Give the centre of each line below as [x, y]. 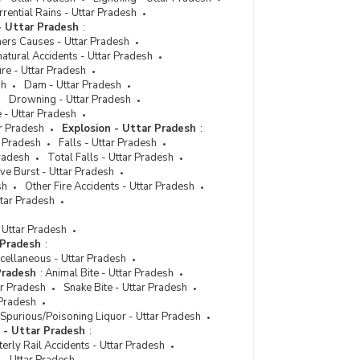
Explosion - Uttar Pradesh [129, 129]
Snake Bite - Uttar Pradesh [125, 288]
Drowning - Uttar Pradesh [70, 100]
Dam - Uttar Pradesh [73, 85]
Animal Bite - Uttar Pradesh [109, 273]
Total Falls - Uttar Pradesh [110, 157]
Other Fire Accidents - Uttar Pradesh [110, 186]
